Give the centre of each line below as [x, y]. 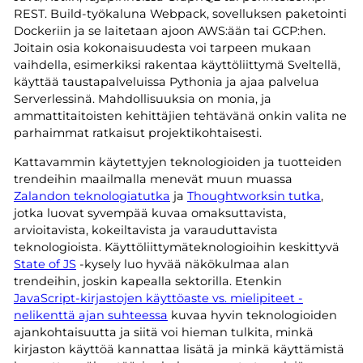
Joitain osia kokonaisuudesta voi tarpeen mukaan [162, 48]
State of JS [45, 264]
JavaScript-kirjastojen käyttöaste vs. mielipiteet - [158, 298]
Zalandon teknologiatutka [92, 196]
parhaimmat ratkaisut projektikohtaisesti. [137, 133]
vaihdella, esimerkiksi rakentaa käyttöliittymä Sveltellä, [177, 65]
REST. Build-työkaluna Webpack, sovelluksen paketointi [180, 14]
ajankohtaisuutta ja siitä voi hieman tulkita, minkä [163, 332]
